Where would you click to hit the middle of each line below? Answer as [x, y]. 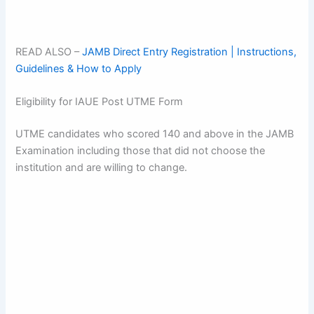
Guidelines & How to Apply [79, 68]
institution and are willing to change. [102, 167]
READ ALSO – [49, 52]
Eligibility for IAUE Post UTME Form [100, 101]
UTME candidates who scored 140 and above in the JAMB [155, 134]
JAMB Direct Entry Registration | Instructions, [190, 52]
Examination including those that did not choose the [141, 150]
